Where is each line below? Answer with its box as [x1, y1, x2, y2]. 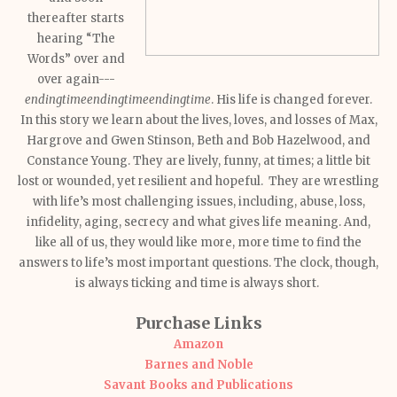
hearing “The [36, 31, 115, 46]
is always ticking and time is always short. [75, 276, 322, 291]
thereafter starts [27, 11, 124, 26]
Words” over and [27, 51, 125, 66]
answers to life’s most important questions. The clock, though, [19, 255, 378, 270]
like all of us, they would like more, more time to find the [35, 235, 362, 250]
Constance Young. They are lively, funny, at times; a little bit [27, 153, 370, 168]
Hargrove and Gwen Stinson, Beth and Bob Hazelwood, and [27, 133, 370, 148]
